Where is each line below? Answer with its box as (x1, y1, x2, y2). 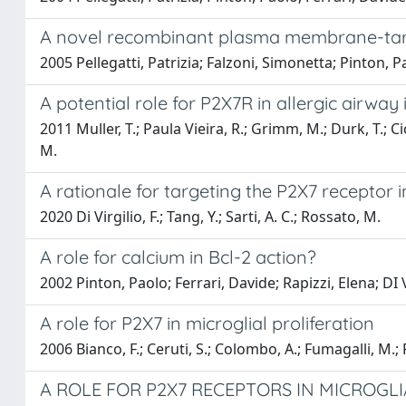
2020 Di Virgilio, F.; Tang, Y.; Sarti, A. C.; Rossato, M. (40, 207, 381, 227)
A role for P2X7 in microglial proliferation (40, 312, 374, 334)
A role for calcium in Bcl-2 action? (40, 246, 316, 268)
